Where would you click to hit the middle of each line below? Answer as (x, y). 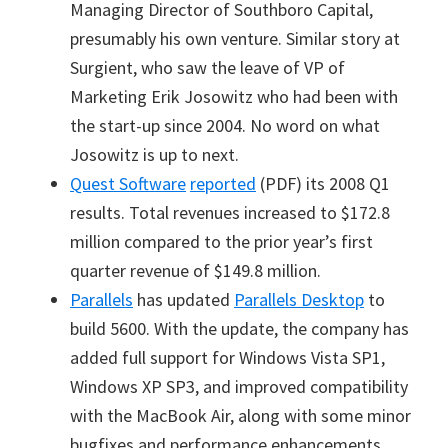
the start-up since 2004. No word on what (225, 125)
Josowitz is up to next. (154, 154)
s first (351, 241)
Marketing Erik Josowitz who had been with (234, 96)
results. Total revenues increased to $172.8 (230, 212)
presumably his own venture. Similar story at (235, 38)
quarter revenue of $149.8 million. (195, 270)
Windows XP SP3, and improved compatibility (239, 386)
